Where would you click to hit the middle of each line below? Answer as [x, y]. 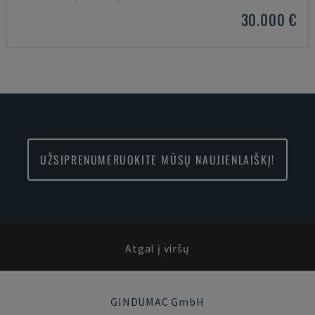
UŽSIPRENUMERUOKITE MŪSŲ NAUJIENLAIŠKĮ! [157, 160]
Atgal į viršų [157, 248]
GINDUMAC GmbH [157, 302]
